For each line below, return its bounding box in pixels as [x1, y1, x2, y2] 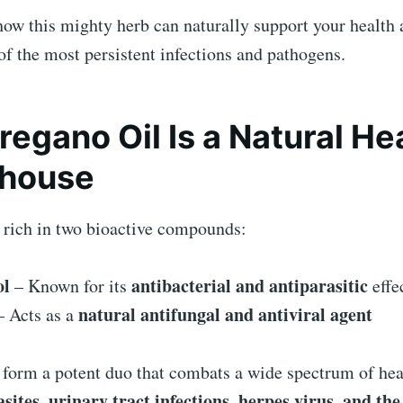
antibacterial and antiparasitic [131, 273, 368, 300]
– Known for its [10, 273, 131, 299]
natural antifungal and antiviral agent [78, 301, 372, 328]
